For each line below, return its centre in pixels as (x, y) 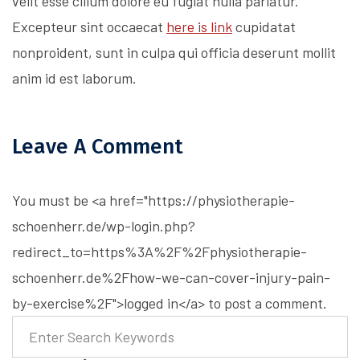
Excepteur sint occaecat (89, 27)
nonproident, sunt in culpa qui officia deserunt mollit (174, 53)
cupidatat (264, 27)
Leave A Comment (98, 147)
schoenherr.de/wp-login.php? (104, 226)
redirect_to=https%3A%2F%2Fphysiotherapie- (160, 252)
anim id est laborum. (74, 78)
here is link (199, 27)
